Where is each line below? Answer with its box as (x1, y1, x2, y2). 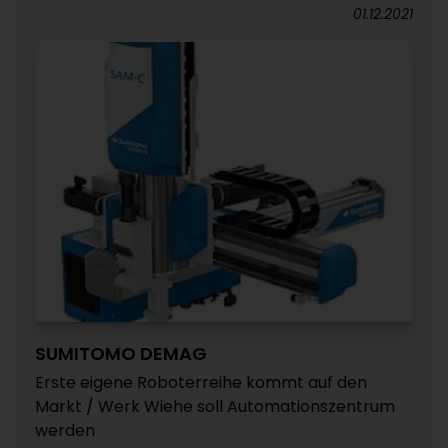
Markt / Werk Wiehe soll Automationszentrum (35, 395, 395, 418)
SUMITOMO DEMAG (35, 341, 207, 366)
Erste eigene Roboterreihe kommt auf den (35, 371, 367, 394)
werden (35, 419, 95, 442)
